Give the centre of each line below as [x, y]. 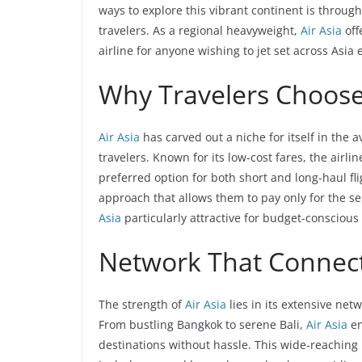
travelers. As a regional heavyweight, [200, 30]
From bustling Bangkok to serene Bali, [202, 324]
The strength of [142, 304]
